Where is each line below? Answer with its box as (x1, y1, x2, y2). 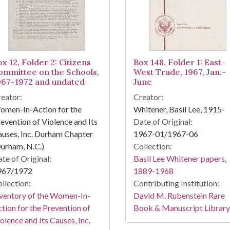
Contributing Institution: (133, 178, 219, 188)
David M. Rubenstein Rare (133, 190, 225, 201)
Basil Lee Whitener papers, (133, 154, 226, 164)
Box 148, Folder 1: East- (133, 57, 225, 68)
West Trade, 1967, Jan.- (133, 67, 226, 78)
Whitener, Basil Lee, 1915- (133, 104, 225, 114)
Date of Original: (133, 117, 193, 127)
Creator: (133, 92, 163, 102)
